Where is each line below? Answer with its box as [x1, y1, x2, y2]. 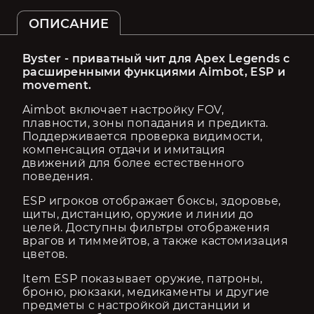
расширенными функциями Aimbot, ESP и [22, 65, 286, 78]
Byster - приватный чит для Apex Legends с [22, 52, 290, 65]
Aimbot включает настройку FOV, [22, 103, 224, 116]
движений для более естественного [22, 156, 245, 170]
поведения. [22, 170, 93, 183]
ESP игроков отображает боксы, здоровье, [22, 194, 281, 207]
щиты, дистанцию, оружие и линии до [22, 207, 254, 221]
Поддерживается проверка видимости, [22, 130, 263, 143]
